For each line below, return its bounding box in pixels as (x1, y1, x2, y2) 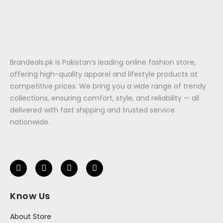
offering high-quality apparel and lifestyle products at (10, 69, 198, 80)
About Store (10, 211, 51, 222)
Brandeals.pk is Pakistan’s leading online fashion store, (10, 57, 196, 68)
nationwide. (10, 117, 50, 127)
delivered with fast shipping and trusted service (10, 105, 175, 115)
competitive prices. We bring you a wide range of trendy (10, 81, 206, 92)
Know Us (10, 189, 50, 202)
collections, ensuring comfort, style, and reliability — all (10, 93, 199, 104)
